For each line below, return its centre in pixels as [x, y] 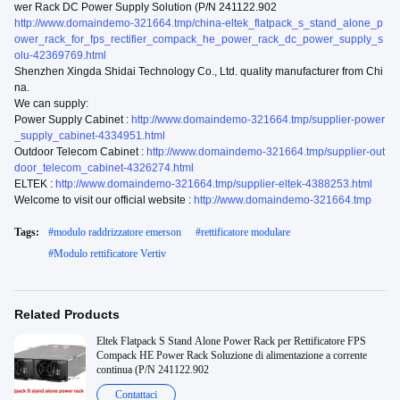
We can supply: [51, 104]
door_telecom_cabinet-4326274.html [104, 168]
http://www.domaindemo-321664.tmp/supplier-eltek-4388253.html [214, 184]
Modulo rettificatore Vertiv [110, 254]
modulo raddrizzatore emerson [117, 232]
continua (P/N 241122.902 [153, 370]
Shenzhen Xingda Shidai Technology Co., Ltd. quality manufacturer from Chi [199, 71]
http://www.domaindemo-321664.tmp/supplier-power [258, 120]
